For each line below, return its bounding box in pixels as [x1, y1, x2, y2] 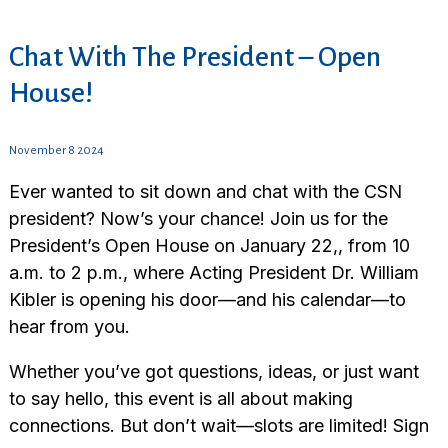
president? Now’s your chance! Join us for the [8, 208, 388, 230]
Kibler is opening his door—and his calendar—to [8, 289, 406, 311]
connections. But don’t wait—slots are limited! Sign [8, 415, 429, 437]
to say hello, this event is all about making [8, 388, 353, 410]
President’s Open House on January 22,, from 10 [8, 235, 410, 257]
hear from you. [8, 316, 130, 338]
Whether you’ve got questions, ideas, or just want [8, 361, 419, 383]
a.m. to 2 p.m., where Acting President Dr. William [8, 262, 419, 284]
